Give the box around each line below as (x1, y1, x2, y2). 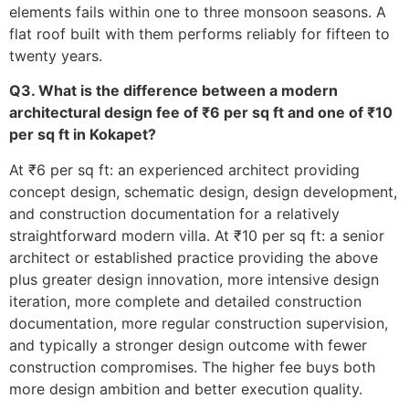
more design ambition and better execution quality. (9, 379, 362, 398)
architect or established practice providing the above (9, 247, 378, 267)
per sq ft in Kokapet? (9, 125, 156, 144)
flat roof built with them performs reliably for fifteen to (9, 24, 390, 43)
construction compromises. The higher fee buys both (9, 357, 375, 376)
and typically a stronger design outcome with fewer (9, 335, 367, 354)
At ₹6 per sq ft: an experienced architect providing (9, 160, 360, 179)
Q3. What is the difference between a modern (9, 81, 338, 100)
